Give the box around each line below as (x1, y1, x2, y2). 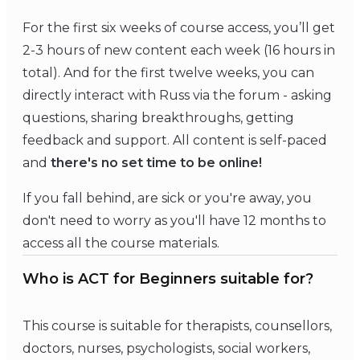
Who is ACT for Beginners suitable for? (22, 269, 313, 288)
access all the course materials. (22, 235, 223, 251)
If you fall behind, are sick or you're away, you (22, 190, 312, 206)
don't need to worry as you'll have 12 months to (22, 212, 326, 228)
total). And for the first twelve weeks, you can (22, 64, 314, 80)
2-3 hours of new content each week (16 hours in (22, 42, 335, 58)
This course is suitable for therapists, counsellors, (22, 317, 332, 333)
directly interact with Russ (22, 87, 190, 103)
